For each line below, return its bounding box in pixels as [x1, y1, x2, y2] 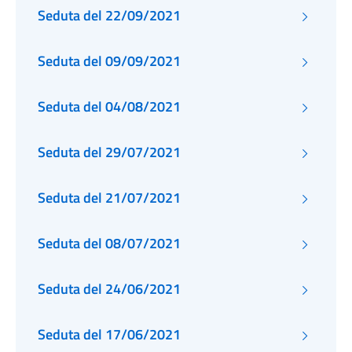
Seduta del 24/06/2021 [38, 278, 181, 299]
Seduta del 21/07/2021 [38, 187, 181, 208]
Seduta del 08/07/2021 [38, 233, 181, 254]
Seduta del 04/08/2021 [38, 96, 181, 117]
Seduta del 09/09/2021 [38, 50, 181, 71]
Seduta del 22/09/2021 [38, 5, 181, 26]
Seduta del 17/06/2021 [38, 324, 181, 345]
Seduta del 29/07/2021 [38, 141, 181, 163]
